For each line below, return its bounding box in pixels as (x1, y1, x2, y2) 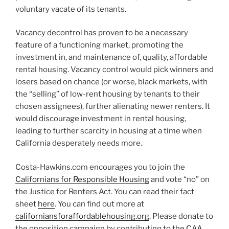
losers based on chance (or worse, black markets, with (15, 77, 208, 87)
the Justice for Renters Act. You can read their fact (15, 187, 194, 196)
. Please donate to (149, 211, 213, 221)
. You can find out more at (55, 199, 144, 209)
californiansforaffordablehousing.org (15, 211, 149, 221)
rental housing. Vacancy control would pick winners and (15, 65, 214, 75)
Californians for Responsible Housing (15, 174, 149, 184)
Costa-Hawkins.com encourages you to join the (15, 162, 185, 172)
